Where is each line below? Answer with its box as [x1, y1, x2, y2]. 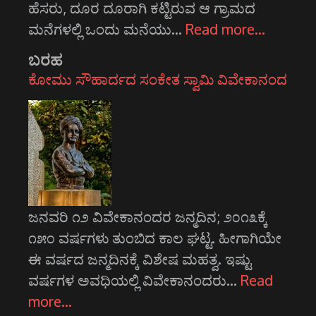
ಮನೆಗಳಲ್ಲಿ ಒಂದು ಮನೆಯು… [28, 20, 186, 39]
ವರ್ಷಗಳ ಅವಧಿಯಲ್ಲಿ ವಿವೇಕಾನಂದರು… [28, 271, 241, 290]
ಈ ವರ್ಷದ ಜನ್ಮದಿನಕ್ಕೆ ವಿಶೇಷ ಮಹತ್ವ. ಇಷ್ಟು [28, 250, 251, 269]
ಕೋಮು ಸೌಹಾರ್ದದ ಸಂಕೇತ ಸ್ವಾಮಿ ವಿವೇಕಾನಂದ [28, 70, 287, 89]
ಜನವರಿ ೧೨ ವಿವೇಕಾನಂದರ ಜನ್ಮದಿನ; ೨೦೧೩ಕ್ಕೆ [28, 207, 267, 226]
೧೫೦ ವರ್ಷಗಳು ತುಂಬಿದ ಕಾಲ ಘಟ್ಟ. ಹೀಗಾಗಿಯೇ [28, 229, 281, 248]
